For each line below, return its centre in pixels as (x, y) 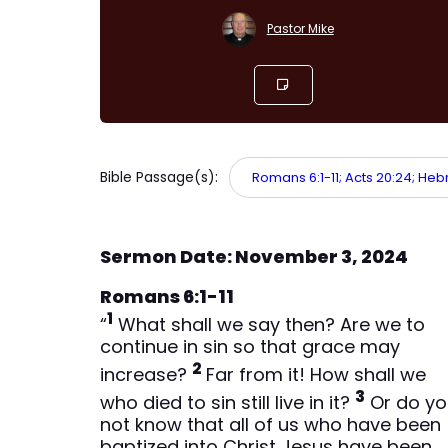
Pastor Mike (300, 29)
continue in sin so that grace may (250, 346)
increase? (146, 374)
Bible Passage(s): (161, 176)
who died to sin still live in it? (228, 402)
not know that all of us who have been (271, 424)
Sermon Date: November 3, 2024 (254, 256)
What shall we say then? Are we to (269, 324)
